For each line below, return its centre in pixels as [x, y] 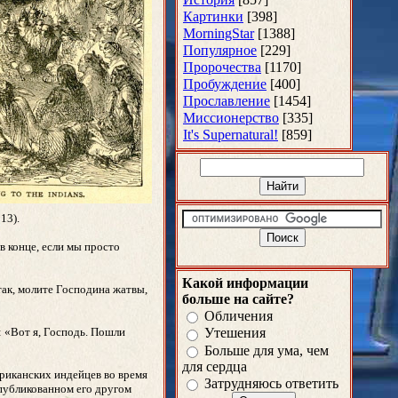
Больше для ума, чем [267, 350]
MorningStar [219, 33]
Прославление [227, 101]
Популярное [220, 50]
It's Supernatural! [231, 135]
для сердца [215, 366]
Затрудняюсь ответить [271, 384]
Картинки [213, 16]
